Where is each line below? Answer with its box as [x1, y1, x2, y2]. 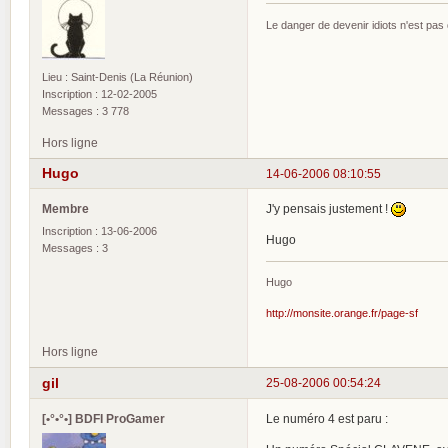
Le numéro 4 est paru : [266, 411, 388, 425]
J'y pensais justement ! [266, 202, 391, 216]
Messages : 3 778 [42, 104, 129, 117]
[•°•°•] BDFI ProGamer [42, 411, 165, 425]
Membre [42, 202, 89, 216]
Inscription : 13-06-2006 [42, 225, 157, 238]
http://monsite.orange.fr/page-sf [266, 307, 418, 320]
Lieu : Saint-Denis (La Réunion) [42, 70, 193, 83]
